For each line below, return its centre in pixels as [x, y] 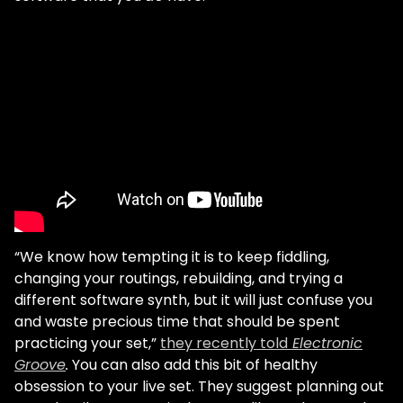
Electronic [325, 343]
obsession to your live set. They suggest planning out [199, 386]
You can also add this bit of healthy [193, 365]
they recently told [224, 343]
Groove [40, 365]
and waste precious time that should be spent [177, 322]
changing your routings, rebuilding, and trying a [179, 278]
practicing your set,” [87, 343]
